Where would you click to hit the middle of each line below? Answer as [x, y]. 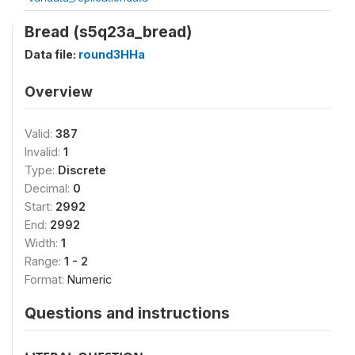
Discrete [82, 170]
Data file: [52, 54]
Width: [43, 243]
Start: [40, 206]
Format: [46, 279]
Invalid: [44, 152]
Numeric [90, 279]
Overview [59, 92]
